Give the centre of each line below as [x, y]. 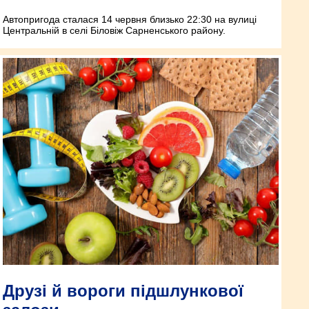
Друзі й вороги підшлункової [123, 290]
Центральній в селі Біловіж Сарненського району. [114, 30]
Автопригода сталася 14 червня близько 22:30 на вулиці [130, 19]
